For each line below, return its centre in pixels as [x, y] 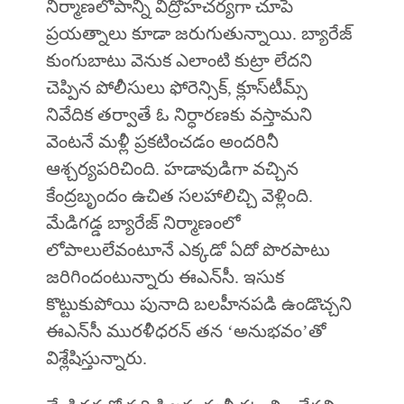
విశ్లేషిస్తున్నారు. [96, 358]
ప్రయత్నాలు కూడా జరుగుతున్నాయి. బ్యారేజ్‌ [199, 34]
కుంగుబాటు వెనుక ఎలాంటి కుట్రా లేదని [179, 61]
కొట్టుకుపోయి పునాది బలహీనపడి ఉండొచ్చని [198, 304]
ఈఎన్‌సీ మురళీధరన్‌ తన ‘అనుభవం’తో [186, 331]
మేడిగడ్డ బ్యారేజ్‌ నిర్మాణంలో [143, 223]
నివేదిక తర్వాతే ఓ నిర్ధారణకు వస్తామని [179, 115]
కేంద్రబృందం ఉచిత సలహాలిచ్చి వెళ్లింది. [179, 196]
